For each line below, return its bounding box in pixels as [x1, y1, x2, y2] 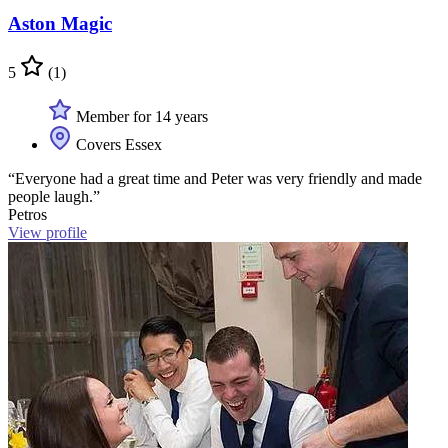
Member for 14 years [72, 107, 208, 125]
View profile [8, 223, 87, 241]
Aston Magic [8, 12, 112, 34]
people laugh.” [8, 187, 100, 205]
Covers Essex [72, 135, 162, 153]
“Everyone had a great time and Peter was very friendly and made [8, 169, 422, 187]
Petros [8, 205, 47, 223]
